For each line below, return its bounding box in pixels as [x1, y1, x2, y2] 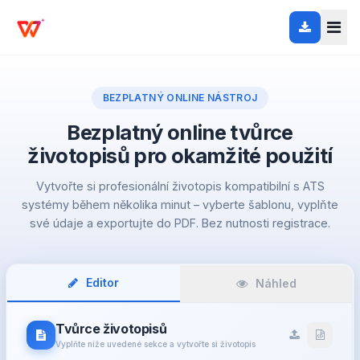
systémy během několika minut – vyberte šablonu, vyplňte [22, 198, 338, 211]
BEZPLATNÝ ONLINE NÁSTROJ [102, 92, 258, 104]
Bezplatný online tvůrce [67, 120, 293, 145]
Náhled [252, 276, 297, 290]
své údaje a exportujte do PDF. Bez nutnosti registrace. [30, 216, 330, 230]
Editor [83, 276, 119, 289]
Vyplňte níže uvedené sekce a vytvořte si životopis [55, 339, 256, 349]
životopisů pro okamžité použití [27, 143, 333, 168]
